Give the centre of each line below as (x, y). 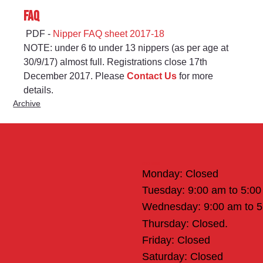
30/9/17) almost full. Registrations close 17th (117, 62)
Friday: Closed (176, 240)
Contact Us (152, 76)
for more (196, 76)
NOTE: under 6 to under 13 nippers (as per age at (127, 48)
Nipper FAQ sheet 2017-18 (109, 34)
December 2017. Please (75, 76)
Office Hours (151, 164)
